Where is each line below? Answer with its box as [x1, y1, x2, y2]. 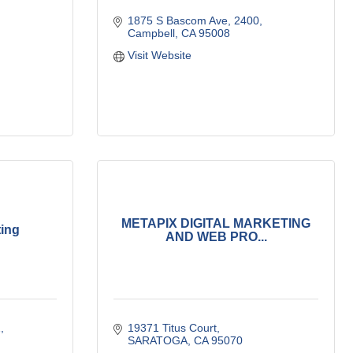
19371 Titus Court [127, 321, 217, 334]
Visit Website [127, 49, 191, 61]
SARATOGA [127, 334, 188, 347]
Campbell [127, 27, 175, 39]
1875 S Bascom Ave [127, 14, 228, 27]
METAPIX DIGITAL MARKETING [121, 216, 310, 230]
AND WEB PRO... [165, 229, 267, 243]
